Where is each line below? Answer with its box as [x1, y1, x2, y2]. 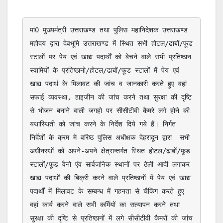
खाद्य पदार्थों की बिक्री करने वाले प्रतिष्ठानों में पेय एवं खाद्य [30, 174, 191, 182]
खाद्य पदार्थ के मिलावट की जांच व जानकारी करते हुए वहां [30, 80, 187, 88]
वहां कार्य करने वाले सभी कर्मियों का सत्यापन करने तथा [30, 201, 180, 209]
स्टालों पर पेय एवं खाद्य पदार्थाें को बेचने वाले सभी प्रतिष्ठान [30, 53, 191, 61]
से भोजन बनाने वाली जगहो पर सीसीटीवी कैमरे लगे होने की [30, 107, 190, 115]
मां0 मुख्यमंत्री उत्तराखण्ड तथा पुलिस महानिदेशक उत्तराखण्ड [30, 26, 188, 34]
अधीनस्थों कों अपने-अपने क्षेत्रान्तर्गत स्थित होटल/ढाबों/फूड [30, 147, 190, 155]
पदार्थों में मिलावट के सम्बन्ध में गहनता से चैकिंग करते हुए [30, 187, 184, 196]
